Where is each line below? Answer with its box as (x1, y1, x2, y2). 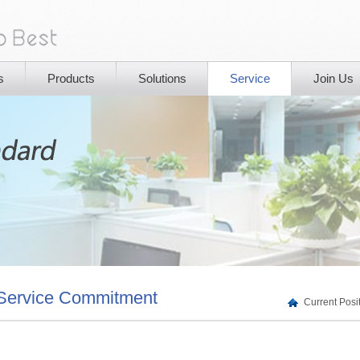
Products (47, 72, 95, 85)
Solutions (138, 72, 186, 85)
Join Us (313, 72, 354, 85)
